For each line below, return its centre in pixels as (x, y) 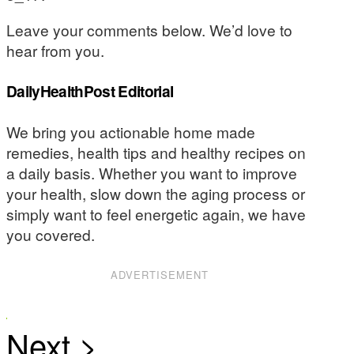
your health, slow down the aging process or (156, 193)
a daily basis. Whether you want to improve (152, 172)
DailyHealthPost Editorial (90, 91)
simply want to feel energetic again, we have (156, 213)
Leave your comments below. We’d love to (149, 29)
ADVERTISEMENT (160, 275)
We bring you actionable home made (131, 131)
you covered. (51, 234)
